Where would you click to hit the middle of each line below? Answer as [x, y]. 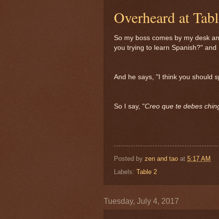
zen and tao [161, 158]
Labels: [125, 172]
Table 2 [147, 172]
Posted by [129, 158]
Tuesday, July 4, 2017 [141, 201]
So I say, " [129, 107]
